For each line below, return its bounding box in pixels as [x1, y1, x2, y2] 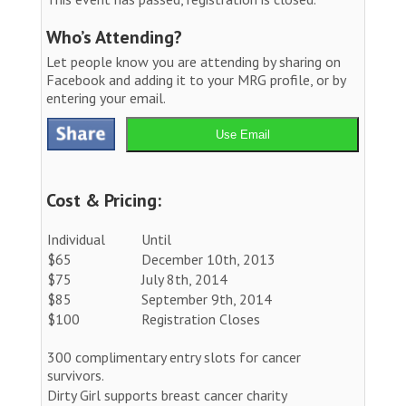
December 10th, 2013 [141, 249, 275, 268]
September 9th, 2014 [141, 289, 272, 308]
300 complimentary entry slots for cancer [47, 347, 301, 366]
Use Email [215, 127, 270, 141]
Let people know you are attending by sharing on [46, 52, 341, 71]
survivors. [47, 365, 104, 384]
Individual [47, 229, 105, 248]
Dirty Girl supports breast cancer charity [47, 385, 286, 404]
